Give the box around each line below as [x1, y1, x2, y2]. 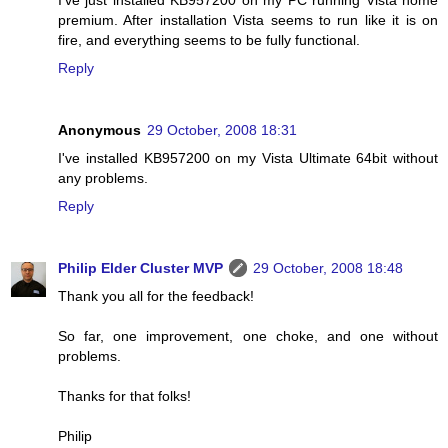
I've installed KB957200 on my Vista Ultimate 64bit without [58, 150, 438, 167]
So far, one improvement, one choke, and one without [58, 328, 438, 345]
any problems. [58, 170, 148, 187]
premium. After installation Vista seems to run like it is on [58, 12, 438, 29]
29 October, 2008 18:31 [147, 122, 297, 139]
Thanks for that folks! [58, 388, 191, 405]
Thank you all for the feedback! [58, 288, 254, 305]
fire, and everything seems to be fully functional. [58, 32, 360, 49]
